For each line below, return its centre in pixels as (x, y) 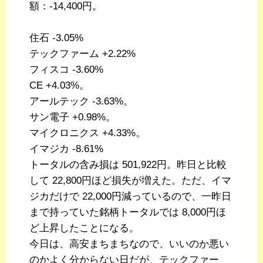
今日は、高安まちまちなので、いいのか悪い (129, 244)
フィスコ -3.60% (66, 70)
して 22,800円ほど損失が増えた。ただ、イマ (130, 181)
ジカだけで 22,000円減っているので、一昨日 (130, 197)
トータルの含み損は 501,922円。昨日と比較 (128, 165)
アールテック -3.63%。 (81, 102)
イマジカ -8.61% (66, 149)
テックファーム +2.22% (82, 54)
